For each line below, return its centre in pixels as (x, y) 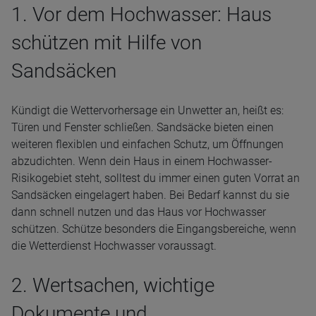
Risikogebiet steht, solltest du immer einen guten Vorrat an (156, 178)
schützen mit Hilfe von (107, 43)
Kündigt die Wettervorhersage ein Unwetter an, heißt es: (147, 110)
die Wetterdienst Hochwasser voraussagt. (114, 246)
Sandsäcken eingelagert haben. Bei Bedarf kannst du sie (150, 195)
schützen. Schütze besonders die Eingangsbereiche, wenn (154, 229)
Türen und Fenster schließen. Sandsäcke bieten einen (142, 127)
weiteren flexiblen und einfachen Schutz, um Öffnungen (147, 144)
